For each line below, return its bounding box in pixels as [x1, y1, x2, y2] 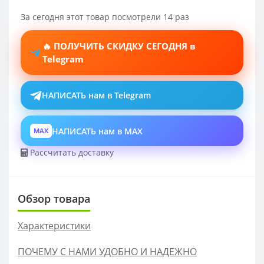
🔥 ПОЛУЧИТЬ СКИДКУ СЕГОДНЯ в [42, 40, 196, 52]
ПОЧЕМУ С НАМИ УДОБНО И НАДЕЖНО [18, 245, 197, 259]
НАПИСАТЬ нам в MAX [52, 125, 143, 137]
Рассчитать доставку [28, 147, 114, 159]
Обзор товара [18, 192, 90, 206]
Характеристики [18, 219, 91, 233]
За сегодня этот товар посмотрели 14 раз [21, 11, 189, 23]
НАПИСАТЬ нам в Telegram [42, 90, 151, 101]
